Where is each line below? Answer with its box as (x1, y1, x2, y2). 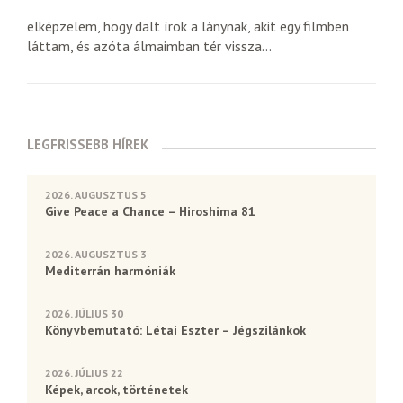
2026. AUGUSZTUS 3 (45, 247, 147, 261)
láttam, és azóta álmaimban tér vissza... (27, 37, 272, 55)
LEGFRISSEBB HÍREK (27, 136, 148, 153)
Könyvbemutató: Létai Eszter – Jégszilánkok (45, 322, 306, 338)
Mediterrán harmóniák (45, 263, 175, 279)
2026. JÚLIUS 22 (45, 366, 123, 380)
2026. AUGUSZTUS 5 (45, 188, 147, 201)
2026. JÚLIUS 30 (45, 307, 123, 320)
